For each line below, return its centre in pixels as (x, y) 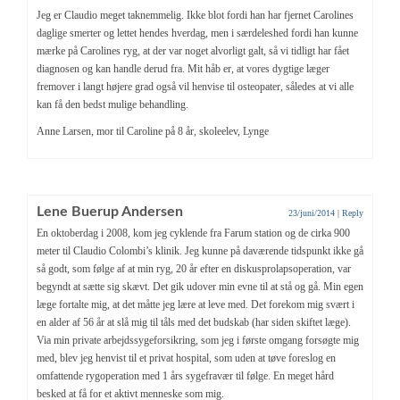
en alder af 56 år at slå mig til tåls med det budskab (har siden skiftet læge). (194, 322)
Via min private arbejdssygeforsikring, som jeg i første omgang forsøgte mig (198, 340)
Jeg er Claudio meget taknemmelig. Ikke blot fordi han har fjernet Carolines (195, 15)
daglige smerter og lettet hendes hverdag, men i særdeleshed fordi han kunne (197, 33)
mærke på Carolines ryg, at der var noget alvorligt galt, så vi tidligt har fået (193, 50)
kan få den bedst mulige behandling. (112, 104)
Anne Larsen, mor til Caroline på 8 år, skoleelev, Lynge (153, 131)
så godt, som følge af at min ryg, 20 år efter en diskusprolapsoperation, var (194, 268)
